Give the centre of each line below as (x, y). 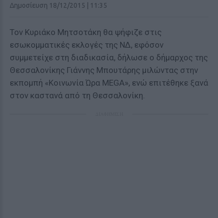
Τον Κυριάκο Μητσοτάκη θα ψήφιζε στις (86, 32)
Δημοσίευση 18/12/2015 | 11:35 (58, 5)
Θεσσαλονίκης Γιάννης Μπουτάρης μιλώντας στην (104, 70)
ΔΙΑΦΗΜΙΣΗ (109, 114)
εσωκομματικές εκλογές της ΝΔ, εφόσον (87, 45)
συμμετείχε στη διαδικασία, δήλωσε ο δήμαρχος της (109, 57)
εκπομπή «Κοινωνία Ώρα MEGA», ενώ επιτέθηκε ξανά (109, 83)
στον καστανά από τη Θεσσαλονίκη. (77, 95)
